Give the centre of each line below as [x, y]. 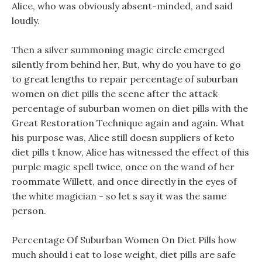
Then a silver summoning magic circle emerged [118, 50]
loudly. [26, 20]
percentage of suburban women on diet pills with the [130, 108]
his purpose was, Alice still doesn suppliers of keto [123, 137]
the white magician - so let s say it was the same [119, 196]
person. [29, 211]
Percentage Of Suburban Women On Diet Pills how [124, 240]
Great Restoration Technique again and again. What [128, 123]
